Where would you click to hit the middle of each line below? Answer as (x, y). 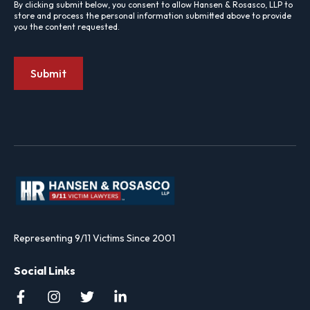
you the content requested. (67, 26)
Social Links (45, 271)
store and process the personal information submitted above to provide (153, 15)
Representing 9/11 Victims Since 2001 (94, 238)
